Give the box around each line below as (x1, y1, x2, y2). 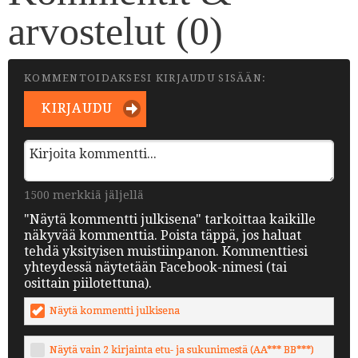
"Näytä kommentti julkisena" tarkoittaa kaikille (24, 212, 316, 228)
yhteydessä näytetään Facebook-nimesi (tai (24, 260, 287, 276)
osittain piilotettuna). (24, 276, 152, 292)
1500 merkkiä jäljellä (24, 188, 144, 201)
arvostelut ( (8, 9, 189, 54)
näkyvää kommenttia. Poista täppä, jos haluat (24, 228, 301, 244)
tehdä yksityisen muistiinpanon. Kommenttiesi (24, 244, 308, 260)
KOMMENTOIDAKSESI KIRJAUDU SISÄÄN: (24, 72, 267, 85)
